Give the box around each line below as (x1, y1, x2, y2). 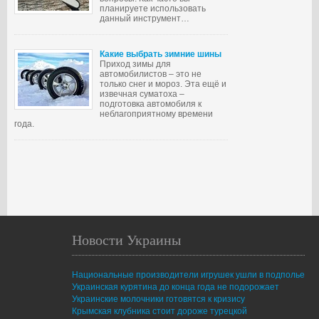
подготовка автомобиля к (100, 99, 202, 109)
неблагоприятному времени (100, 109, 213, 119)
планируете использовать (100, 4, 206, 14)
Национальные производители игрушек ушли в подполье (72, 270, 305, 280)
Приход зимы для (100, 59, 171, 69)
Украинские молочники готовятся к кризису (72, 294, 245, 304)
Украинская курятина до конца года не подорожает (72, 282, 279, 292)
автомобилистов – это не (100, 69, 202, 79)
